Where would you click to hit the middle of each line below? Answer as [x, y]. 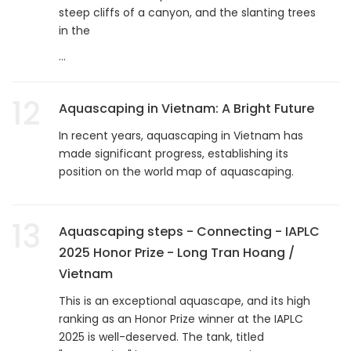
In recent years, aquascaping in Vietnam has [181, 135]
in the [74, 30]
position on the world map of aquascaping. [176, 171]
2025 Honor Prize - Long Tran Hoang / [177, 252]
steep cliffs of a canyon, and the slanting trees [187, 12]
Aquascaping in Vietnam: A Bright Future [186, 108]
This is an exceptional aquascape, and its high [185, 300]
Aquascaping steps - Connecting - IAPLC [189, 231]
